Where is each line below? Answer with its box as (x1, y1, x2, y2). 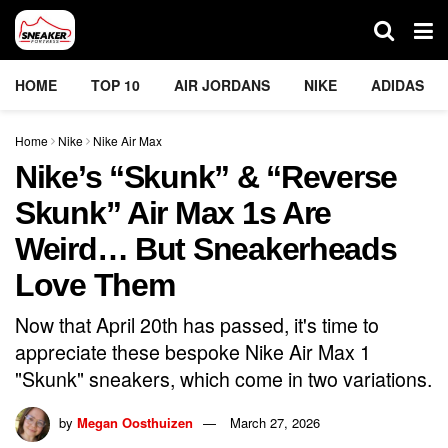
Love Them (15, 267, 175, 303)
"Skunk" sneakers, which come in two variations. (15, 363, 432, 393)
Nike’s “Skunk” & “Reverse (15, 159, 397, 195)
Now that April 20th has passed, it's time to (15, 309, 379, 339)
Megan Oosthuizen (77, 412, 193, 432)
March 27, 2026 (230, 412, 320, 432)
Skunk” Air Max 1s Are (15, 195, 332, 231)
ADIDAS (371, 75, 424, 95)
